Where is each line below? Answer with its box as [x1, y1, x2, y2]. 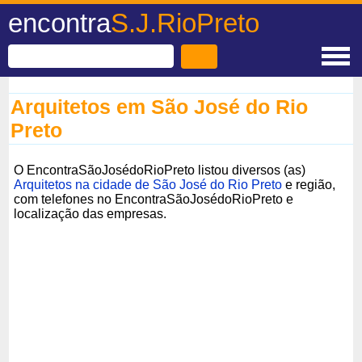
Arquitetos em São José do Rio [11, 95, 309, 118]
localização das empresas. [14, 206, 167, 221]
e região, [282, 177, 336, 192]
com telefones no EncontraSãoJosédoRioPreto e [14, 192, 294, 206]
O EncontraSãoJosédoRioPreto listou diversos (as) [14, 162, 306, 177]
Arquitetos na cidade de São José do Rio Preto [14, 177, 283, 192]
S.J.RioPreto [111, 8, 259, 38]
